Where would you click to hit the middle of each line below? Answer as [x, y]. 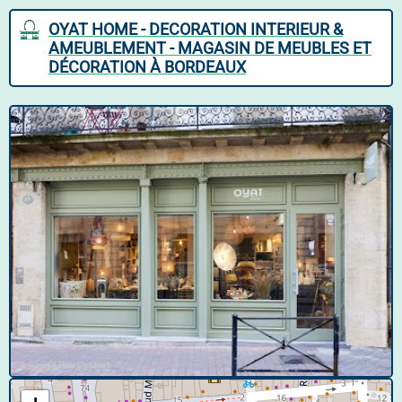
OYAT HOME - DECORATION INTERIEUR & [196, 29]
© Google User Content [64, 365]
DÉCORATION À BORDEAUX [147, 67]
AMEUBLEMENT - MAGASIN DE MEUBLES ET [210, 48]
